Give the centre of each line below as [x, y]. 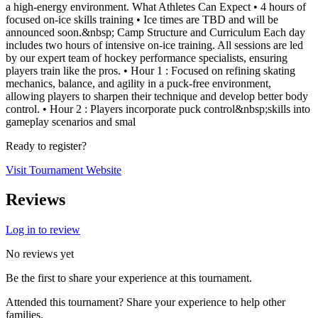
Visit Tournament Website [64, 170]
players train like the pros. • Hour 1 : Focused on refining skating [150, 70]
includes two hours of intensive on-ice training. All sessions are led [154, 45]
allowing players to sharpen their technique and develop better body [157, 96]
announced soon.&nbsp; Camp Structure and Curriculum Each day [155, 32]
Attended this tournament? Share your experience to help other [146, 302]
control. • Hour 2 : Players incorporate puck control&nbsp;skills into [158, 109]
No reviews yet [40, 254]
